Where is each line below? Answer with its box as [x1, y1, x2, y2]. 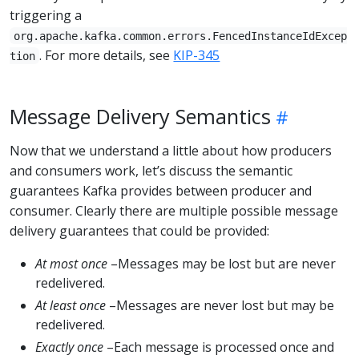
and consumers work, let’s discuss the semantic [10, 161, 292, 179]
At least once [35, 296, 106, 314]
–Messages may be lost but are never [107, 254, 336, 272]
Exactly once [35, 337, 103, 356]
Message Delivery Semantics [10, 102, 271, 130]
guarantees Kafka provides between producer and [10, 181, 312, 200]
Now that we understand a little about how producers [10, 141, 332, 159]
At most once [35, 254, 107, 272]
